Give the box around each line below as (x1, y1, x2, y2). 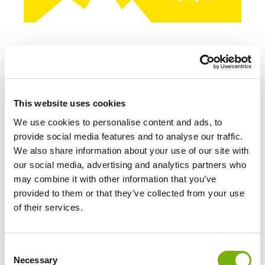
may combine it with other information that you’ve (14, 173, 216, 184)
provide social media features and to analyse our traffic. (14, 131, 243, 141)
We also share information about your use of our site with (14, 145, 249, 156)
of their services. (14, 202, 83, 212)
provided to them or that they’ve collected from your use (14, 188, 244, 198)
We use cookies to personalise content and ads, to (14, 117, 222, 127)
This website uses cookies (14, 98, 126, 108)
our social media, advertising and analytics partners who (14, 159, 246, 170)
